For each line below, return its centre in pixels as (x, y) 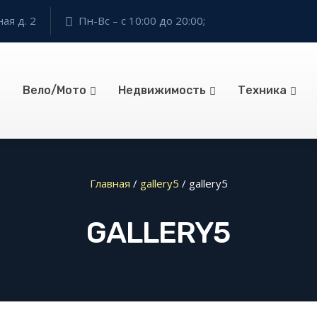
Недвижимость (162, 90)
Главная (110, 183)
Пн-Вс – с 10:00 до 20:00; (142, 21)
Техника (262, 90)
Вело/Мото (54, 90)
